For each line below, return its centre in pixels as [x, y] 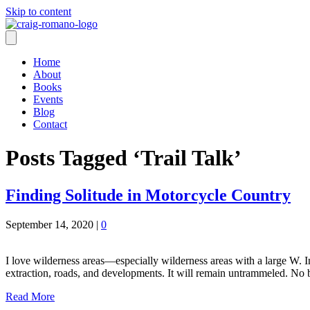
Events [48, 99]
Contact [50, 124]
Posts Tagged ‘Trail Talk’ [124, 158]
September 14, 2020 [49, 224]
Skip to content [38, 11]
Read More [30, 296]
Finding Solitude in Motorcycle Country [148, 195]
